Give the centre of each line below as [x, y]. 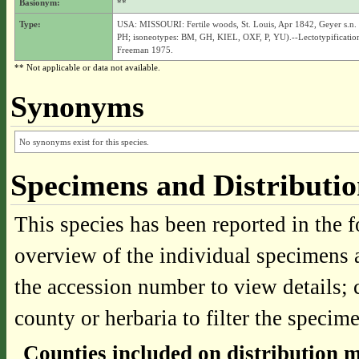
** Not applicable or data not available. [87, 67]
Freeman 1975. [145, 50]
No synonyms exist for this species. [84, 142]
